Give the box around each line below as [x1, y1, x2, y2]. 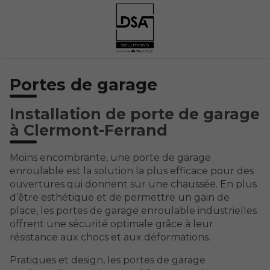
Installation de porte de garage [10, 105, 260, 124]
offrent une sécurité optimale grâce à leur [10, 218, 213, 230]
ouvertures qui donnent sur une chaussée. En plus [10, 178, 257, 190]
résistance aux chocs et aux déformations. [10, 231, 210, 243]
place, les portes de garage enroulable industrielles [10, 204, 257, 216]
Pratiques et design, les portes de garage [10, 254, 206, 266]
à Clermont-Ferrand [10, 121, 168, 140]
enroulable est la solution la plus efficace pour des [10, 165, 254, 177]
